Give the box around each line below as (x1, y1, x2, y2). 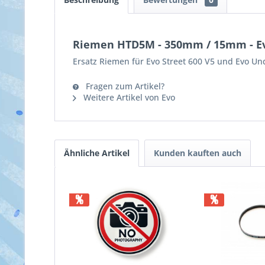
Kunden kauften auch (154, 147, 241, 159)
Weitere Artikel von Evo (81, 92, 175, 103)
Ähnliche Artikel (64, 147, 130, 159)
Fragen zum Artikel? (83, 80, 164, 92)
